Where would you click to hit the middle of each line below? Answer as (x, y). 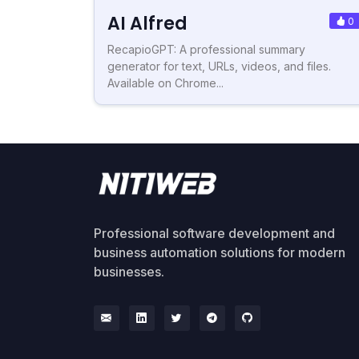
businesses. (129, 271)
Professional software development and (214, 233)
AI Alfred (147, 23)
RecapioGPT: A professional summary (206, 49)
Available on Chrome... (165, 83)
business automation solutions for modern (220, 252)
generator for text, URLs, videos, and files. (219, 66)
